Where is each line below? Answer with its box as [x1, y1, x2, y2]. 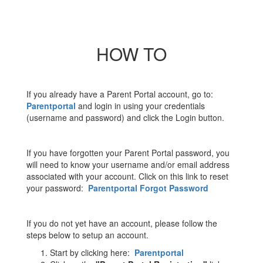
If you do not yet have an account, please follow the [26, 217, 217, 229]
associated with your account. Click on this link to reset [26, 170, 228, 182]
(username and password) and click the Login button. [26, 112, 224, 123]
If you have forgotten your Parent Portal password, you [26, 147, 230, 159]
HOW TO [96, 41, 167, 66]
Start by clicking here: [50, 247, 134, 258]
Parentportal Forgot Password [88, 182, 208, 194]
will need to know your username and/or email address [26, 159, 230, 170]
